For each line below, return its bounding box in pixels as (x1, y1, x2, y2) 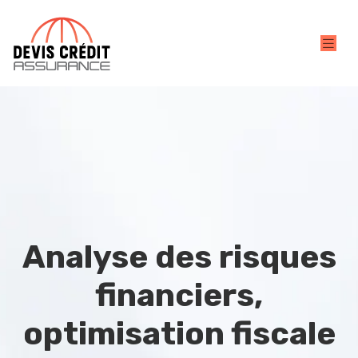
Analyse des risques (22, 238, 336, 276)
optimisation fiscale (22, 315, 336, 352)
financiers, (95, 276, 263, 314)
